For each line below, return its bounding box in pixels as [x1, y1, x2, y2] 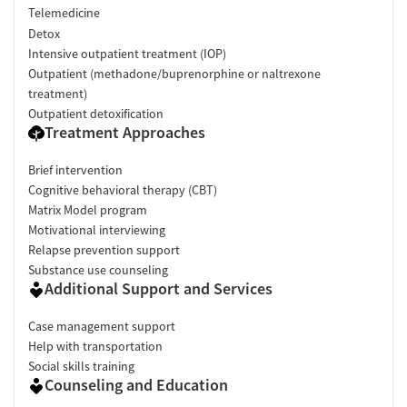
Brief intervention [28, 162, 123, 179]
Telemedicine [28, 4, 100, 21]
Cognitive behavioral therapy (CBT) [28, 182, 217, 199]
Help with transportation [28, 338, 163, 355]
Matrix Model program [28, 202, 147, 219]
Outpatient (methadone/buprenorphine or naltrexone [28, 65, 321, 83]
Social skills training [28, 358, 134, 375]
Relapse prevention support [28, 242, 180, 259]
